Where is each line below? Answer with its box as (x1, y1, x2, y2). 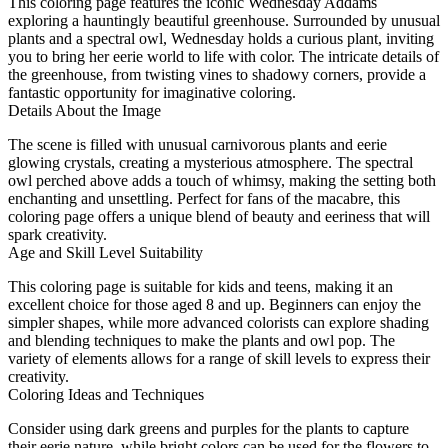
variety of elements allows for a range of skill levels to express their (8, 349, 430, 367)
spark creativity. (8, 225, 107, 243)
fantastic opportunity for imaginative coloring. (8, 83, 296, 101)
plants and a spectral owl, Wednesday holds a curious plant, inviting (8, 29, 434, 47)
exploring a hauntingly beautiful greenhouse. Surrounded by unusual (8, 11, 440, 29)
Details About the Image (8, 101, 161, 119)
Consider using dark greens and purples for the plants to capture (8, 419, 409, 437)
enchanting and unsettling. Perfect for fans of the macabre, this (8, 189, 400, 207)
